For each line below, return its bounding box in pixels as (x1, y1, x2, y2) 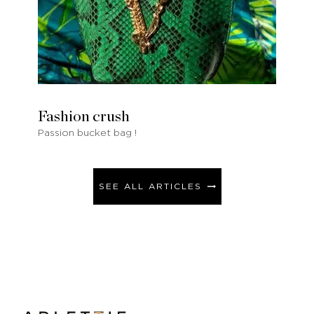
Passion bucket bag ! (38, 128, 137, 138)
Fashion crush (38, 108, 130, 124)
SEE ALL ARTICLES (98, 182, 202, 191)
